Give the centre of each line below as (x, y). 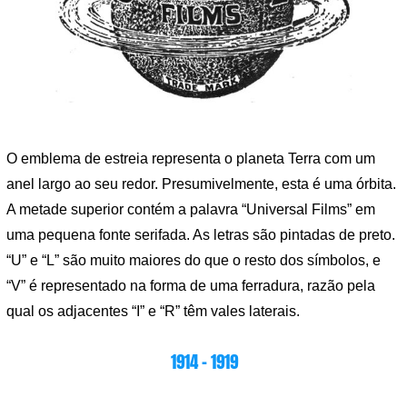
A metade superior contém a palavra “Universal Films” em (191, 209)
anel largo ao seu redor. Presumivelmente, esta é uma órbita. (201, 184)
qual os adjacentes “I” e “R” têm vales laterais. (153, 311)
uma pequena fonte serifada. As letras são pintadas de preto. (201, 235)
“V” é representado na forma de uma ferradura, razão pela (191, 286)
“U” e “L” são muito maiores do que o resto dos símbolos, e (194, 260)
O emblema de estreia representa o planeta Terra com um (191, 159)
